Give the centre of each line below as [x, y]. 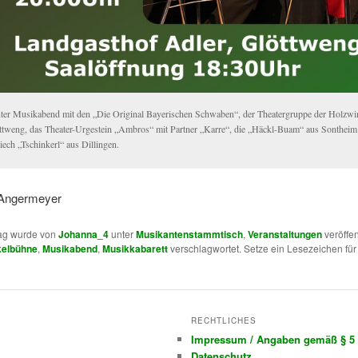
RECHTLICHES [224, 320]
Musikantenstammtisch [189, 235]
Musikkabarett [135, 249]
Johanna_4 [83, 235]
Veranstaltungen [284, 235]
